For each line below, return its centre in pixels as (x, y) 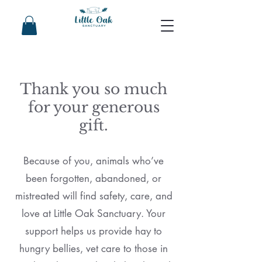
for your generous (94, 108)
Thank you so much (94, 89)
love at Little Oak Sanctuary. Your (94, 214)
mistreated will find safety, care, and (94, 196)
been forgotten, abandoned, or (94, 179)
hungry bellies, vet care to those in (94, 249)
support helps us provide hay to (94, 231)
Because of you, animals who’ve (94, 161)
